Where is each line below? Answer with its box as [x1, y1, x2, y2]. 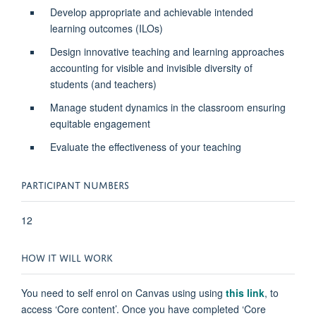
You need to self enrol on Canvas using [21, 286, 199, 300]
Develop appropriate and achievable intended [49, 5, 253, 20]
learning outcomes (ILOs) [49, 21, 163, 36]
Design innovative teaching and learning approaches [49, 44, 284, 59]
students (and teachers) [49, 77, 157, 92]
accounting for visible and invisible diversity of [49, 61, 253, 75]
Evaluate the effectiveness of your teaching [49, 140, 241, 154]
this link [226, 286, 265, 300]
